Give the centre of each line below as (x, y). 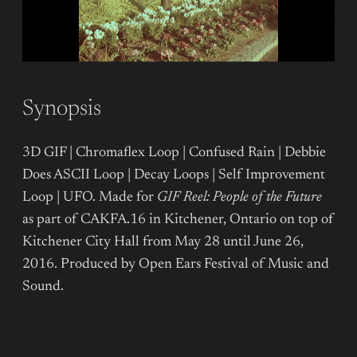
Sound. (43, 286)
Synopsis (62, 110)
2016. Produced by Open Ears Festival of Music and (176, 264)
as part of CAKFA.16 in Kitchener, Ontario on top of (178, 220)
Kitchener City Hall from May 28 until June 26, (163, 242)
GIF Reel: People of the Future (239, 197)
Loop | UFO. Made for (90, 197)
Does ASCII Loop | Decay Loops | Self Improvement (174, 175)
